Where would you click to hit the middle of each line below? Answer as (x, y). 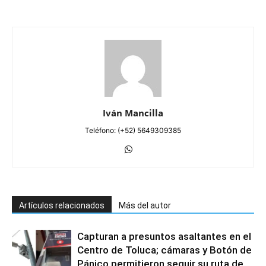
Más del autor (145, 205)
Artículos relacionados (62, 205)
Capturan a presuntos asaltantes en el (164, 236)
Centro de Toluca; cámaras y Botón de (164, 250)
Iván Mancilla (133, 113)
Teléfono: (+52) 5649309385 (133, 130)
